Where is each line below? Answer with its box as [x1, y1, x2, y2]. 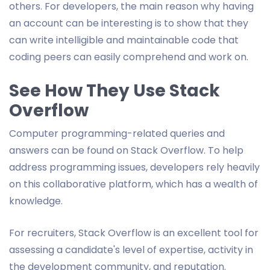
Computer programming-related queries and [9, 126, 225, 140]
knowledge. [9, 193, 65, 208]
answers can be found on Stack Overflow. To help [9, 143, 243, 157]
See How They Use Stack [9, 78, 220, 102]
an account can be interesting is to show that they [9, 16, 248, 30]
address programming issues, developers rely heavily [9, 160, 260, 174]
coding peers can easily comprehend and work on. [9, 49, 248, 64]
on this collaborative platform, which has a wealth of [9, 177, 258, 191]
